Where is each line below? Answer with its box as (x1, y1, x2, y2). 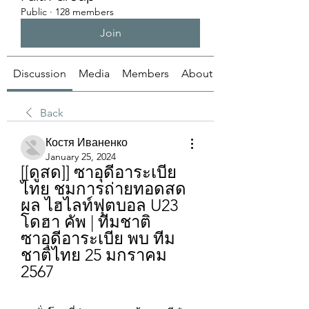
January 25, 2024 (46, 150, 116, 163)
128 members (55, 6, 114, 18)
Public (21, 6, 47, 18)
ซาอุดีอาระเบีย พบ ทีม (21, 228, 175, 248)
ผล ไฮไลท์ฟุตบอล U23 (21, 195, 178, 215)
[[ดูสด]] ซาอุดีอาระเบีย (21, 162, 177, 182)
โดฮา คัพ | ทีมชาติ (21, 212, 151, 232)
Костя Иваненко (46, 136, 128, 149)
